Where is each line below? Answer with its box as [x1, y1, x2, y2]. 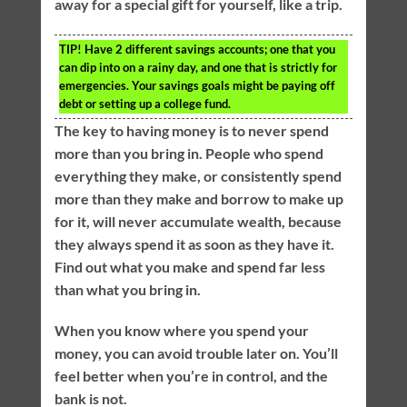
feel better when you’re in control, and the [54, 367, 328, 385]
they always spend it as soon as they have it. [54, 234, 334, 253]
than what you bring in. [54, 280, 201, 298]
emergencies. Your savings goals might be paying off [58, 77, 335, 93]
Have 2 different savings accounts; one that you [81, 41, 335, 56]
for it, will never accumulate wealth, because [54, 212, 342, 230]
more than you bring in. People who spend [54, 144, 323, 162]
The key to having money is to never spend [54, 121, 329, 139]
